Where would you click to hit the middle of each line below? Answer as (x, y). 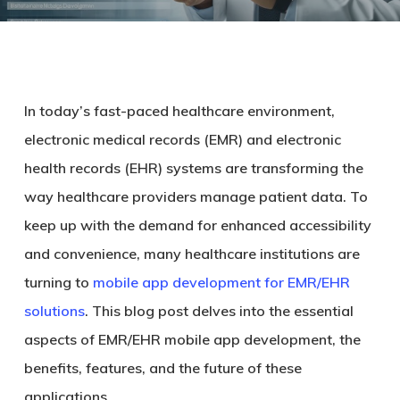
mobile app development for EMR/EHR (221, 282)
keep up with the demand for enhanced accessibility (197, 225)
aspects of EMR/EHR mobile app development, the (192, 339)
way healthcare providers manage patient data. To (196, 196)
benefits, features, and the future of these (162, 368)
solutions (54, 311)
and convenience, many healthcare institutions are (192, 254)
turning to (58, 282)
